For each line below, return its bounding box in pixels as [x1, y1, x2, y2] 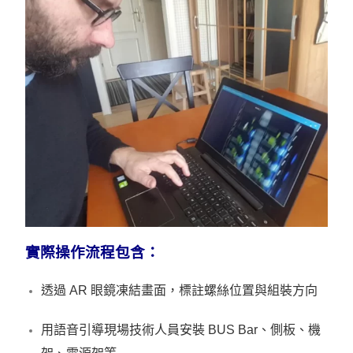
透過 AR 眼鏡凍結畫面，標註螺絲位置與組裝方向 [41, 283, 318, 297]
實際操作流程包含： [25, 243, 161, 261]
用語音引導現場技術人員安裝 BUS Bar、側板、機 [41, 322, 321, 336]
